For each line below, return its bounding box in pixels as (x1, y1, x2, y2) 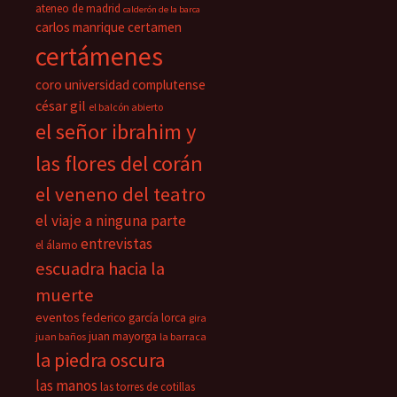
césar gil (35, 97, 86, 114)
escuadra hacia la (35, 257, 165, 280)
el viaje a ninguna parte (35, 211, 186, 230)
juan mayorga (89, 329, 157, 344)
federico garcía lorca (82, 310, 186, 325)
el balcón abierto (89, 100, 163, 113)
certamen (128, 19, 182, 35)
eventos (35, 309, 80, 325)
